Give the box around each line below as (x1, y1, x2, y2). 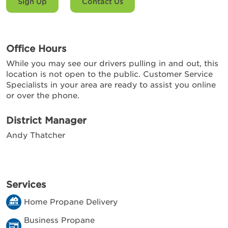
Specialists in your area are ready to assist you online (6, 80, 216, 90)
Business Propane (24, 216, 95, 225)
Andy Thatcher (6, 131, 65, 140)
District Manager (6, 115, 87, 126)
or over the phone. (6, 91, 79, 100)
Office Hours (6, 43, 67, 54)
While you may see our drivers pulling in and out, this (6, 59, 218, 68)
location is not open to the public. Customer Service (6, 70, 213, 79)
